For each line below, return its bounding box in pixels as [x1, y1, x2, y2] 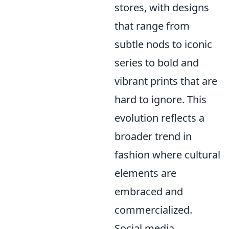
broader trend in [114, 129, 192, 143]
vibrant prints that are [114, 74, 217, 88]
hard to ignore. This [114, 92, 207, 106]
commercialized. [114, 202, 192, 217]
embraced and [114, 184, 183, 198]
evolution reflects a [114, 110, 204, 125]
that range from [114, 18, 190, 33]
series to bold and [114, 55, 199, 70]
